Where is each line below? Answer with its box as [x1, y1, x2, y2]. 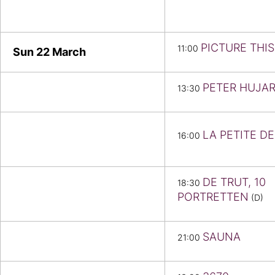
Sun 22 [13, 45, 52, 59]
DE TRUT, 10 [203, 176, 266, 189]
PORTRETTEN [177, 190, 249, 204]
